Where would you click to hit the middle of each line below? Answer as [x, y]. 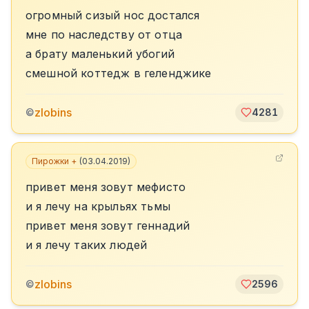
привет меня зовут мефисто [106, 187]
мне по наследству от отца [104, 34]
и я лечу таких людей [87, 245]
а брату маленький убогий [100, 54]
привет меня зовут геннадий [108, 226]
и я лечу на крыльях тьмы [98, 206]
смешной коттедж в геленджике [119, 73]
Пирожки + [54, 161]
